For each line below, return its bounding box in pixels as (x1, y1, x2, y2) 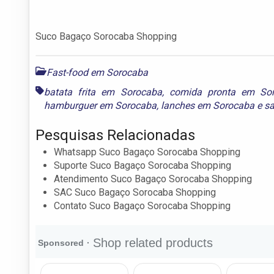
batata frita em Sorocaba (44, 86, 162, 98)
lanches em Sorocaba (161, 99, 254, 111)
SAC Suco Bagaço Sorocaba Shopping (54, 186, 216, 198)
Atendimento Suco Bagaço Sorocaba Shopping (54, 172, 252, 185)
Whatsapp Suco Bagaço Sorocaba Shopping (54, 146, 240, 158)
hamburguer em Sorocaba (44, 99, 157, 111)
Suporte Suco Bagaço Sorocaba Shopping (54, 159, 231, 171)
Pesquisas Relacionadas (35, 126, 195, 144)
